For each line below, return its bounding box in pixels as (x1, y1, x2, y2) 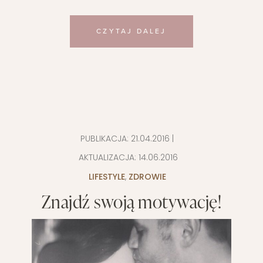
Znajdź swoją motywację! (41, 189, 222, 214)
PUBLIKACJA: (80, 133, 131, 144)
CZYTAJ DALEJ (96, 27, 167, 35)
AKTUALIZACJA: (76, 151, 139, 163)
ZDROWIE (128, 171, 166, 183)
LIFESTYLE (88, 171, 125, 183)
